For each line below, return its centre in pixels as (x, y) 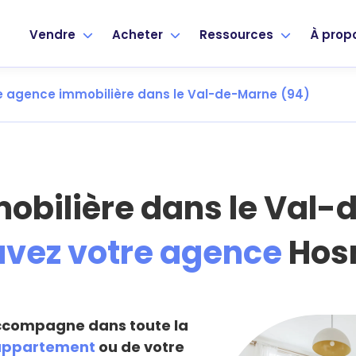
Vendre (54, 34)
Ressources (238, 34)
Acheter (139, 34)
